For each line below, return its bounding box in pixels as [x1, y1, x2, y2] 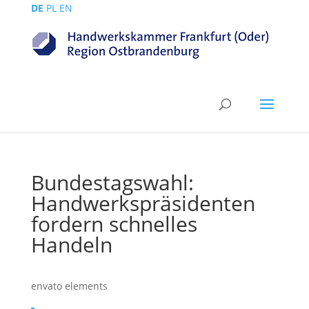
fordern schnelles [30, 210, 197, 238]
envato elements [30, 279, 108, 292]
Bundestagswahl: [30, 168, 194, 197]
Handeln [30, 230, 112, 259]
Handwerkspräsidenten [30, 189, 255, 217]
